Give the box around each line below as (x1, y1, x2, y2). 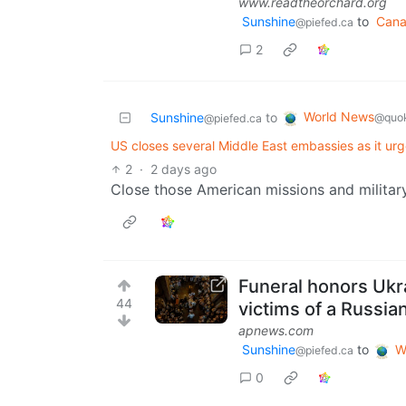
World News (304, 109, 374, 125)
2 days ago (150, 161, 217, 178)
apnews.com (238, 323, 314, 339)
